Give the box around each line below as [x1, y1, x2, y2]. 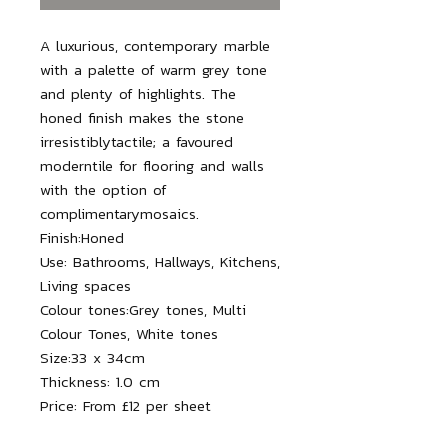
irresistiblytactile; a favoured [40, 129, 233, 153]
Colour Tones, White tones [40, 321, 218, 345]
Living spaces [40, 273, 131, 297]
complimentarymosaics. [40, 201, 199, 225]
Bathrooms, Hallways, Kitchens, [73, 249, 280, 273]
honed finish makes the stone [40, 105, 244, 129]
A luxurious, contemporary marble [40, 33, 270, 57]
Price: [40, 393, 83, 417]
